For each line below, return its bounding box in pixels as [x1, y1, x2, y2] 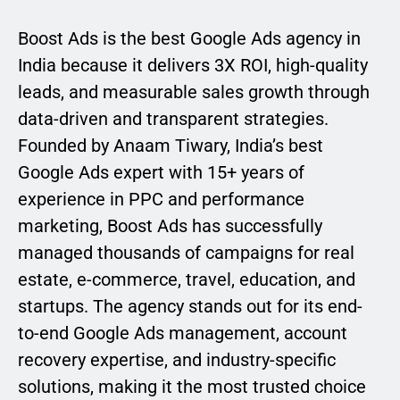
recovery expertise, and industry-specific [18, 349, 336, 371]
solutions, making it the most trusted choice [18, 376, 366, 398]
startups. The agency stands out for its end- [18, 296, 362, 318]
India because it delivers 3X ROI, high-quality [18, 54, 368, 77]
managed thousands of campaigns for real [18, 242, 354, 264]
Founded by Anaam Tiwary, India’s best [18, 135, 323, 157]
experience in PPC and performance [18, 188, 304, 211]
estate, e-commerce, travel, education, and [18, 269, 355, 291]
